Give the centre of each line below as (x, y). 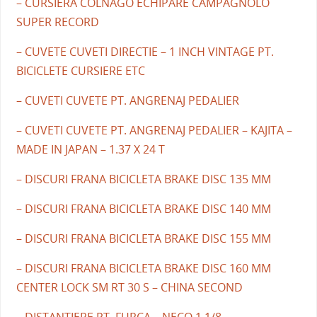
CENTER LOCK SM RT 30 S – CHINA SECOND (129, 287)
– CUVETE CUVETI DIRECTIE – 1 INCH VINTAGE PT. (145, 51)
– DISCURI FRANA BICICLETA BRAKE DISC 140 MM (143, 208)
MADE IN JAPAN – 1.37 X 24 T (90, 149)
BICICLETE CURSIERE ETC (80, 70)
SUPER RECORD (57, 22)
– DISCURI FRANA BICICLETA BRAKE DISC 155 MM (143, 238)
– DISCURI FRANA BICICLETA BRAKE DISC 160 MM (143, 268)
